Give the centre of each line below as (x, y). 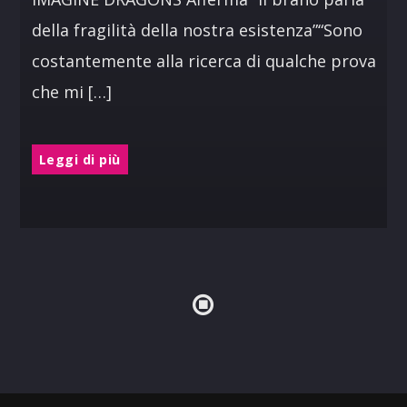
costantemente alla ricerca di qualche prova (203, 61)
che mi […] (71, 92)
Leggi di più (79, 159)
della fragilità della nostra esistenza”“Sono (197, 30)
